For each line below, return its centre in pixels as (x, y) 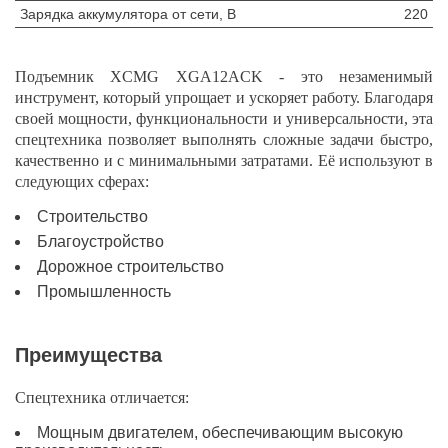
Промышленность (104, 291)
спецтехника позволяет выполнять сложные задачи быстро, (224, 139)
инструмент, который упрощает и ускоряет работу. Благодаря (224, 97)
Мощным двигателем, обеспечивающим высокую (220, 432)
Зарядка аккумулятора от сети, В (128, 14)
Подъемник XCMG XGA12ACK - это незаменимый (224, 76)
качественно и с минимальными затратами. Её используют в (224, 160)
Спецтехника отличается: (102, 397)
